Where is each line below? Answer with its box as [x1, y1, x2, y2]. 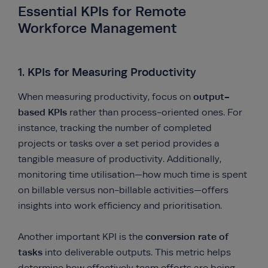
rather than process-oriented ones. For [69, 107, 242, 118]
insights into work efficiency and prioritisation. [18, 200, 222, 211]
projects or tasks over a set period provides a [18, 138, 220, 149]
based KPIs [18, 106, 69, 118]
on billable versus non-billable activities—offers [18, 185, 229, 196]
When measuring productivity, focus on [18, 92, 193, 102]
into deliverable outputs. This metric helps [45, 247, 231, 258]
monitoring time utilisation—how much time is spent [18, 169, 247, 180]
